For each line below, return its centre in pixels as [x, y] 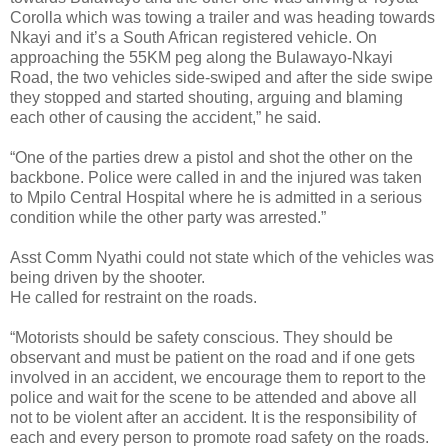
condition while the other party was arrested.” [168, 217]
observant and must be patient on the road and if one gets [212, 357]
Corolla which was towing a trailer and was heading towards [222, 17]
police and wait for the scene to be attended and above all [213, 397]
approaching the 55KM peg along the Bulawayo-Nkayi [201, 57]
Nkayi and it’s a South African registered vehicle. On [193, 37]
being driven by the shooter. [107, 277]
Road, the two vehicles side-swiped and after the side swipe [221, 77]
